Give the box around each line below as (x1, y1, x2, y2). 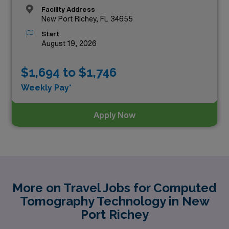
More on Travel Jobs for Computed (12, 180, 217, 195)
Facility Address (41, 6, 95, 13)
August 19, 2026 (41, 40, 97, 48)
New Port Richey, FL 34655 (41, 15, 133, 23)
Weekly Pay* (21, 83, 72, 93)
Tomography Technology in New (19, 193, 210, 209)
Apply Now (94, 110, 135, 119)
